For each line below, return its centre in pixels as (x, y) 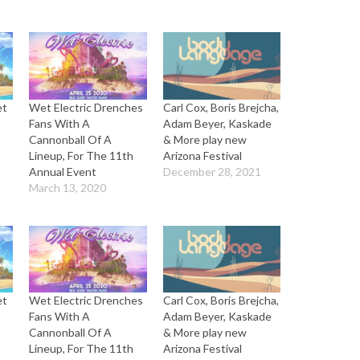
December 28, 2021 (212, 171)
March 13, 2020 (68, 187)
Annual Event (63, 171)
